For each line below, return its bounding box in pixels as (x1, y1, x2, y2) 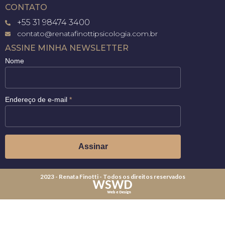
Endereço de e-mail (5, 95, 69, 104)
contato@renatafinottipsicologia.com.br (17, 29, 158, 39)
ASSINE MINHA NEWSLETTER (5, 43, 129, 53)
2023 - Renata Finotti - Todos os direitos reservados (40, 173, 185, 181)
